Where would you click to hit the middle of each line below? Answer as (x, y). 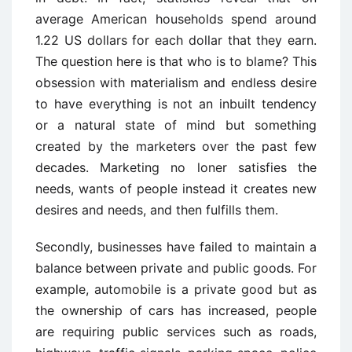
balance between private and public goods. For (176, 268)
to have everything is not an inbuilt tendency (176, 104)
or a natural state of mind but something (176, 125)
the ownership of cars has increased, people (176, 310)
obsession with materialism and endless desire (176, 82)
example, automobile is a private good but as (176, 289)
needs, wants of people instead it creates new (176, 189)
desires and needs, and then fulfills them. (157, 210)
